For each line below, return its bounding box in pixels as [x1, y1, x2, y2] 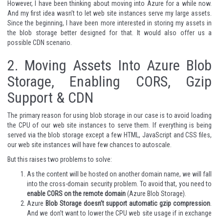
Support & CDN [7, 89, 93, 107]
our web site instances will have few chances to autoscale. [7, 141, 172, 149]
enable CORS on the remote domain [27, 190, 126, 198]
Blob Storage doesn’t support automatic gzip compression [45, 199, 211, 208]
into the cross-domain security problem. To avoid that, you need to [27, 180, 212, 188]
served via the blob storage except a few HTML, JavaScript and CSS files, [7, 131, 212, 139]
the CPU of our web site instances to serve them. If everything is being [7, 121, 212, 130]
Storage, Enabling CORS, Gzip [7, 73, 212, 90]
